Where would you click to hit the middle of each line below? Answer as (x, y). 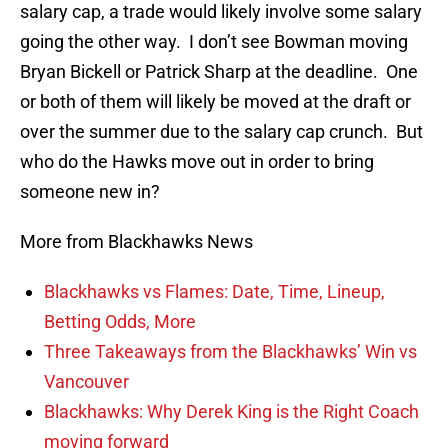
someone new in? (90, 192)
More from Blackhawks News (136, 242)
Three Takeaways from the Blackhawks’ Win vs (230, 352)
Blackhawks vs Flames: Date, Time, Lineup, (214, 292)
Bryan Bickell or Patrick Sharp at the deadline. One (219, 72)
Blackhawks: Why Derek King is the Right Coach (231, 412)
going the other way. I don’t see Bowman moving (214, 42)
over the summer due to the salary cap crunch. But (221, 132)
